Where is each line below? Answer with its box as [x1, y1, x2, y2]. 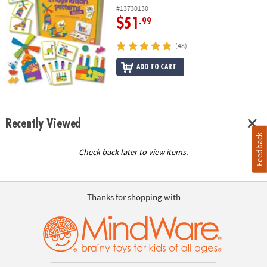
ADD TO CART [136, 63, 176, 71]
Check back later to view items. [79, 147, 188, 158]
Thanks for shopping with [86, 191, 181, 203]
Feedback [254, 132, 265, 166]
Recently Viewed [5, 117, 82, 130]
